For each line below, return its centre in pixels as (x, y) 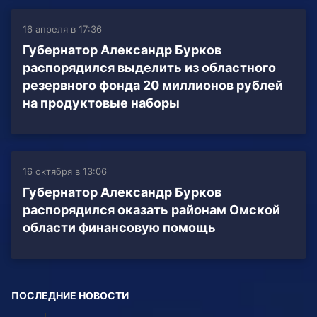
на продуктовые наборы (101, 103)
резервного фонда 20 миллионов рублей (153, 86)
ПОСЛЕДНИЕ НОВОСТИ (70, 296)
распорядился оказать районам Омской (151, 210)
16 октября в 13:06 (65, 172)
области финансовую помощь (119, 228)
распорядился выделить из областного (149, 68)
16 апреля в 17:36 (62, 29)
